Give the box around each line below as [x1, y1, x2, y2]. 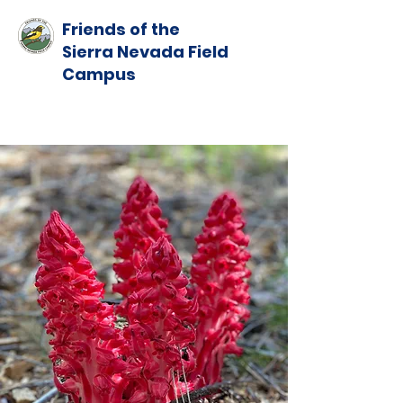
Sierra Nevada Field [62, 40, 228, 63]
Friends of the [62, 18, 180, 40]
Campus [62, 63, 136, 85]
